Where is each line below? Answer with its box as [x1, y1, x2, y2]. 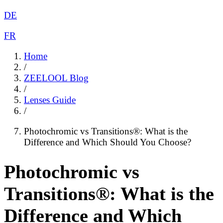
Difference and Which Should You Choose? [24, 137, 191, 148]
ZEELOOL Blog [24, 73, 89, 84]
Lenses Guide [24, 95, 76, 106]
